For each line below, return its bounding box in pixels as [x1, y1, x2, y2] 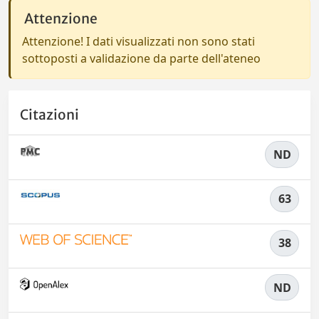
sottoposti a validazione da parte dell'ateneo [22, 51, 261, 66]
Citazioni [20, 106, 79, 124]
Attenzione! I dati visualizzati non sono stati [22, 33, 255, 49]
